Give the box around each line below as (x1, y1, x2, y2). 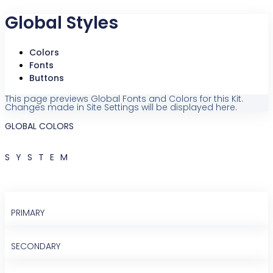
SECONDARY (11, 240, 60, 253)
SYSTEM (5, 151, 74, 164)
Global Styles (5, 11, 118, 35)
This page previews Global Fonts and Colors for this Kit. (5, 93, 243, 105)
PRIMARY (11, 207, 44, 219)
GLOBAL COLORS (5, 120, 74, 133)
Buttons (29, 72, 64, 85)
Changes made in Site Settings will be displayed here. (5, 101, 237, 114)
